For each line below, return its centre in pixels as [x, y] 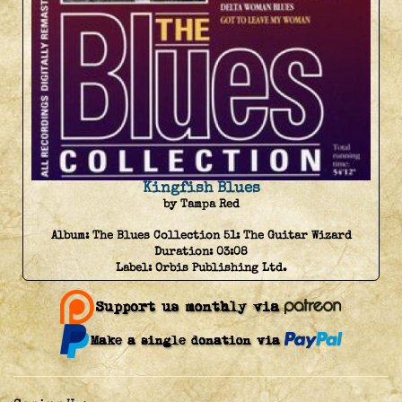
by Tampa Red [201, 204]
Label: [135, 268]
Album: [71, 236]
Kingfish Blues [201, 188]
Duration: [185, 252]
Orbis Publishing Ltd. [221, 268]
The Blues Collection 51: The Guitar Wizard [222, 236]
